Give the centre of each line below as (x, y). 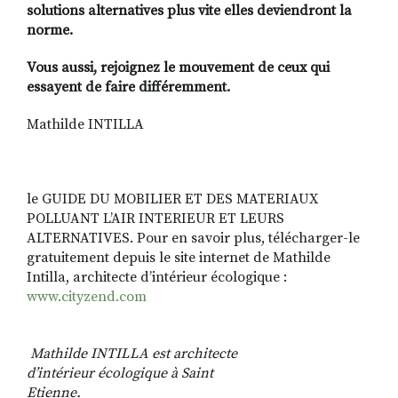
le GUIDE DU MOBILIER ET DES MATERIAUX (172, 199)
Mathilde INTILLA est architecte (134, 354)
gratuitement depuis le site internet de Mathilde (179, 258)
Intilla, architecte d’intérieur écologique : (157, 278)
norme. (50, 31)
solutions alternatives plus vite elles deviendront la (189, 11)
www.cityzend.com (87, 297)
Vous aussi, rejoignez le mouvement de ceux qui (178, 68)
